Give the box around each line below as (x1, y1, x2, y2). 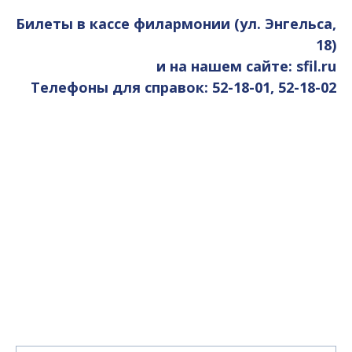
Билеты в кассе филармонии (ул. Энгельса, (16, 14, 336, 34)
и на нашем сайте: (156, 57, 296, 76)
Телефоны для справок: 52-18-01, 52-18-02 (31, 78, 336, 97)
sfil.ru (296, 57, 336, 76)
